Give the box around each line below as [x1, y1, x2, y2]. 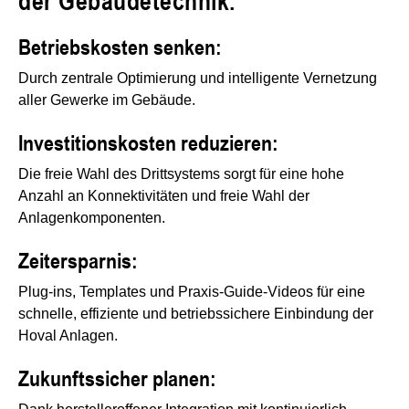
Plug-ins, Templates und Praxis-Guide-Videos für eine [18, 284, 365, 300]
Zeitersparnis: [18, 244, 138, 276]
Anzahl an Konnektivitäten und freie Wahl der [18, 188, 309, 204]
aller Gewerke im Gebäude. [18, 92, 195, 109]
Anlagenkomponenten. [18, 210, 165, 226]
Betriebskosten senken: [18, 30, 222, 62]
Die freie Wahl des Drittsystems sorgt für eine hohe [18, 166, 344, 183]
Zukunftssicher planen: [18, 362, 216, 393]
